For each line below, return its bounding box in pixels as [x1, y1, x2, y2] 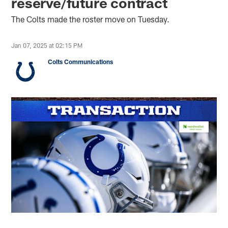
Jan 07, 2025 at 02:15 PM [11, 41, 83, 49]
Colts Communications [48, 58, 113, 65]
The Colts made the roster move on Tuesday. [11, 14, 170, 24]
